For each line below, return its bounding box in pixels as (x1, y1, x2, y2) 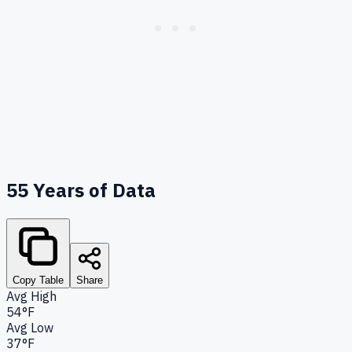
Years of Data (28, 177, 156, 203)
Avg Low (6, 319, 53, 335)
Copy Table (13, 273, 64, 286)
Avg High (6, 288, 57, 304)
